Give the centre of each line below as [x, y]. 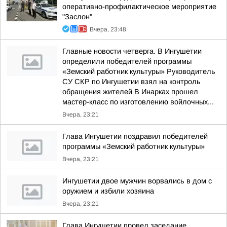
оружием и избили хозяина [108, 191]
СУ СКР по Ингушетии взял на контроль [131, 82]
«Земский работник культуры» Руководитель [139, 71]
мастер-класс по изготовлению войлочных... [138, 102]
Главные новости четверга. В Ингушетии [132, 51]
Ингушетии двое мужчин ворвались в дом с [137, 181]
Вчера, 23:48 [108, 29]
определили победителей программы [127, 61]
